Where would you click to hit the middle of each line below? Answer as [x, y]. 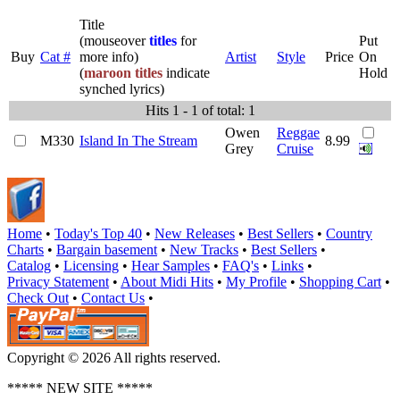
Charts [25, 249]
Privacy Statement [58, 281]
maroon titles [123, 72]
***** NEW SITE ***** [80, 387]
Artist [241, 56]
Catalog [29, 265]
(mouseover [114, 40]
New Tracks [204, 249]
